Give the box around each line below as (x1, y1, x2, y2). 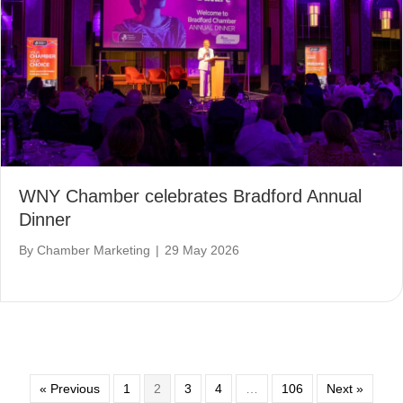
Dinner (19, 209, 71, 229)
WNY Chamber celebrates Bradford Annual (19, 185, 362, 206)
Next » (327, 381, 363, 396)
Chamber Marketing (37, 242, 150, 257)
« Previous (40, 381, 100, 396)
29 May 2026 (165, 242, 239, 257)
